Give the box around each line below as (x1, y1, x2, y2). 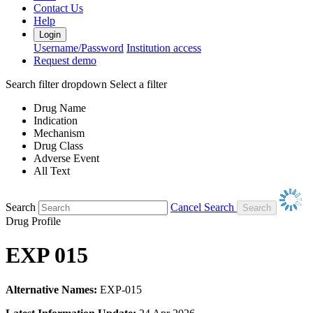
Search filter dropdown (6, 78, 107, 90)
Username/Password (34, 41, 124, 54)
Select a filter (110, 78, 167, 90)
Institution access (126, 41, 201, 54)
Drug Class (34, 139, 83, 152)
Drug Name (34, 101, 86, 114)
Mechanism (34, 126, 85, 139)
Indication (34, 114, 78, 126)
